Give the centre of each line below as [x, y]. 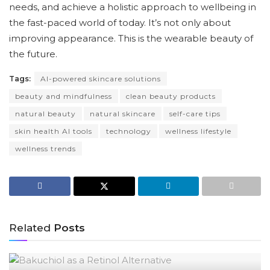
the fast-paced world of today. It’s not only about [120, 23]
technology [129, 131]
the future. [33, 54]
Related [30, 228]
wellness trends [46, 149]
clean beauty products [171, 96]
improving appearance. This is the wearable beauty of [131, 39]
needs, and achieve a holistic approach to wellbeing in [133, 7]
